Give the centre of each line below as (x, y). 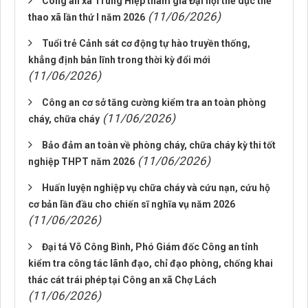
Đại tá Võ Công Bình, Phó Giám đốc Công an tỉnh (150, 247)
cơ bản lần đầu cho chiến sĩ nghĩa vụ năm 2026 (132, 204)
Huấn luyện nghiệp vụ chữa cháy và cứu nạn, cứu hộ (156, 188)
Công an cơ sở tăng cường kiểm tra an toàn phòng (154, 102)
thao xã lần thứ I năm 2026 (87, 17)
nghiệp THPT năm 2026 (81, 162)
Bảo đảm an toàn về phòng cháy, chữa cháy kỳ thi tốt (159, 145)
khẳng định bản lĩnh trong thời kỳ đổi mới (119, 60)
